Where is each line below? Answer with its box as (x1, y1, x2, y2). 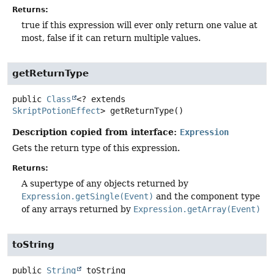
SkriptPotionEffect (12, 105, 100, 116)
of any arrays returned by (21, 204, 133, 214)
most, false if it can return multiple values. (21, 32, 201, 43)
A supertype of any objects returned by (21, 178, 188, 188)
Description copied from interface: (12, 126, 180, 137)
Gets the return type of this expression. (12, 143, 180, 153)
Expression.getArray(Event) (133, 204, 261, 214)
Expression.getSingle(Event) (21, 191, 154, 201)
